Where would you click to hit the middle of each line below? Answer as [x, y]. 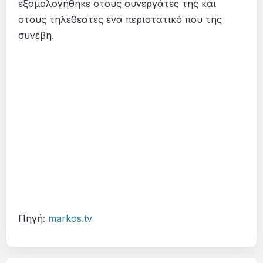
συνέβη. [48, 35]
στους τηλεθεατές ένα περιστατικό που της [120, 19]
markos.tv [70, 218]
